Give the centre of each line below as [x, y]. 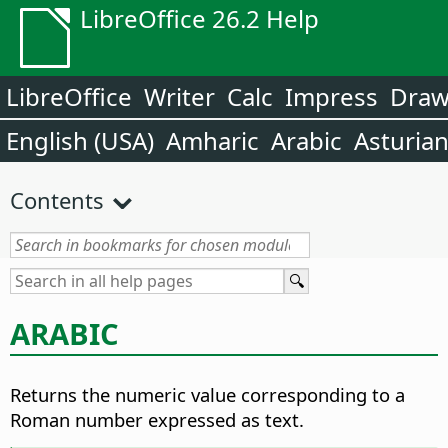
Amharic [212, 140]
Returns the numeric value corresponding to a [207, 395]
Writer [179, 96]
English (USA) [80, 140]
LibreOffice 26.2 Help [199, 18]
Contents [57, 200]
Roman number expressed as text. [157, 420]
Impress [331, 96]
